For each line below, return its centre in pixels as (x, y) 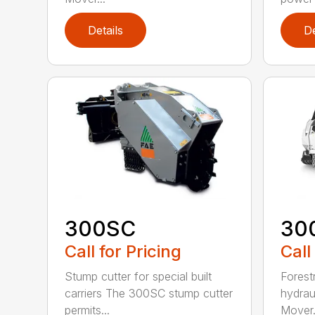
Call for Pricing (123, 251)
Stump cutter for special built (139, 276)
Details (106, 31)
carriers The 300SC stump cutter (149, 293)
